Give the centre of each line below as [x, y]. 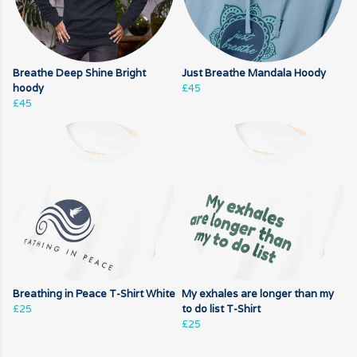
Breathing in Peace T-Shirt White [94, 294]
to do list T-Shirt [221, 309]
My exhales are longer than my [258, 294]
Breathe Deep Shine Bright [79, 73]
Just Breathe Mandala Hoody [254, 73]
